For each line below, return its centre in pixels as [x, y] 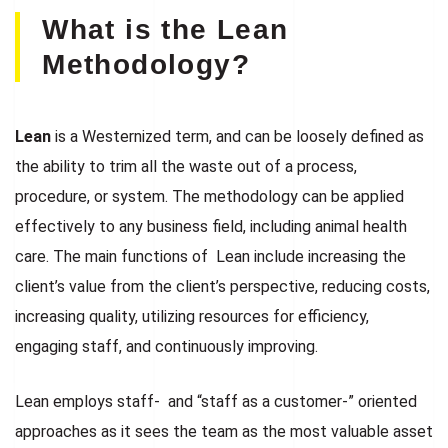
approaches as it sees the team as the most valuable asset [224, 431]
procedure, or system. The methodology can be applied [209, 196]
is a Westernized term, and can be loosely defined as [239, 136]
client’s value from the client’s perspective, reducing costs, [222, 286]
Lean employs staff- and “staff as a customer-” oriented [216, 401]
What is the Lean [165, 29]
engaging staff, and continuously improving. [166, 346]
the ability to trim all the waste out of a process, [186, 166]
